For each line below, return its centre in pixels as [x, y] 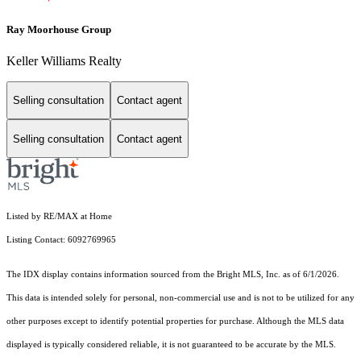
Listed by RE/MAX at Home [59, 217]
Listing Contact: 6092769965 [62, 240]
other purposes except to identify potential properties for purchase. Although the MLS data [175, 322]
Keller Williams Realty [64, 60]
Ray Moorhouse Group [59, 29]
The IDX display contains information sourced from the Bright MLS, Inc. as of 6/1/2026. [173, 275]
